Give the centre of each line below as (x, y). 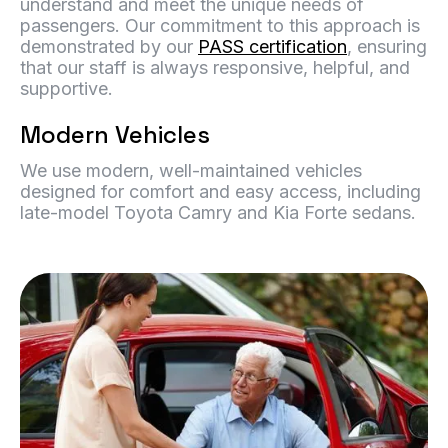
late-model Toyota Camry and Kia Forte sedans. (218, 212)
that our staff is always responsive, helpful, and (215, 67)
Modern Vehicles (115, 134)
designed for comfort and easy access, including (220, 191)
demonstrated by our (109, 46)
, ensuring (387, 46)
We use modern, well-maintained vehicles (191, 170)
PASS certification (272, 46)
